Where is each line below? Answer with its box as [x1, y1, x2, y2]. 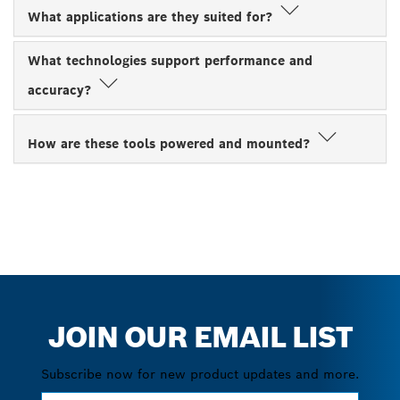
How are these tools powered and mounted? [28, 135, 314, 152]
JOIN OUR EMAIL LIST [46, 318, 354, 355]
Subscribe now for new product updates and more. [41, 365, 359, 382]
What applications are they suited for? [28, 8, 277, 25]
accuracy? [28, 81, 96, 98]
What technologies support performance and [28, 52, 312, 69]
